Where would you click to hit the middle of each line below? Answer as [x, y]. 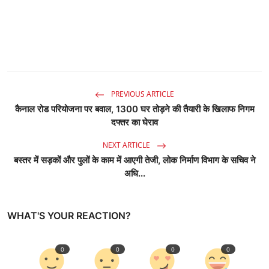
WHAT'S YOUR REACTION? [69, 215]
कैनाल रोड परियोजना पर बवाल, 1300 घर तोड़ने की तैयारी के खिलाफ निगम [134, 109]
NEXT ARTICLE [127, 145]
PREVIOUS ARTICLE [142, 94]
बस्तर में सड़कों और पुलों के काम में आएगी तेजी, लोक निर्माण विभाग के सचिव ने [134, 160]
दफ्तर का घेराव [134, 122]
